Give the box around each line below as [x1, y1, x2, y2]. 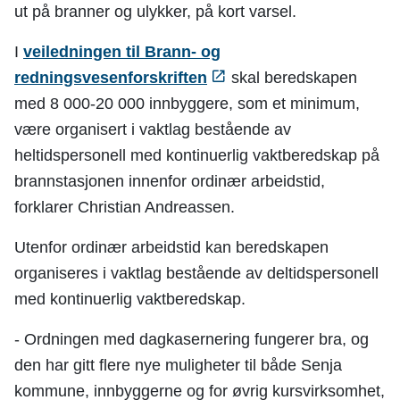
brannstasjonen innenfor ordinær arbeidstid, [14, 172, 325, 190]
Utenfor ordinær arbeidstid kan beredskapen [14, 238, 329, 256]
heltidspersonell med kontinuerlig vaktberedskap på [14, 146, 379, 164]
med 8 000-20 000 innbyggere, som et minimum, [14, 95, 360, 112]
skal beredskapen [227, 69, 357, 87]
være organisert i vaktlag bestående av [14, 121, 291, 138]
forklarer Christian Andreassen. [14, 198, 235, 216]
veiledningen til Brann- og [23, 43, 221, 61]
